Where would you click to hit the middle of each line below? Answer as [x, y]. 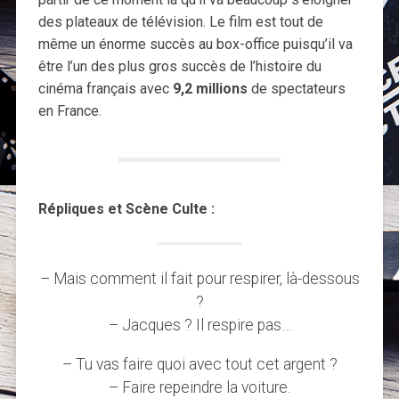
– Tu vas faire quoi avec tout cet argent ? [199, 364]
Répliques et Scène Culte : [126, 208]
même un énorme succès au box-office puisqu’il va [195, 44]
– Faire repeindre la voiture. [199, 387]
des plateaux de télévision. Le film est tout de [180, 21]
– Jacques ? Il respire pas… [199, 325]
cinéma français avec [103, 88]
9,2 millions [208, 88]
